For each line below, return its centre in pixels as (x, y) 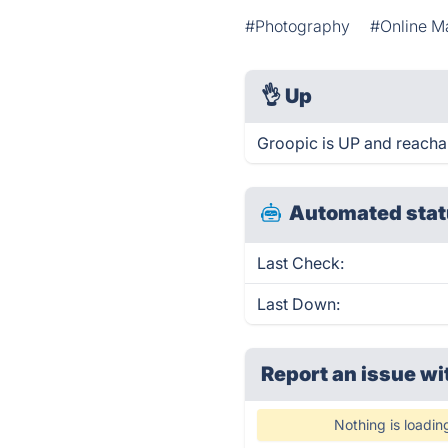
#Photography (298, 26)
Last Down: (299, 304)
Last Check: (301, 263)
